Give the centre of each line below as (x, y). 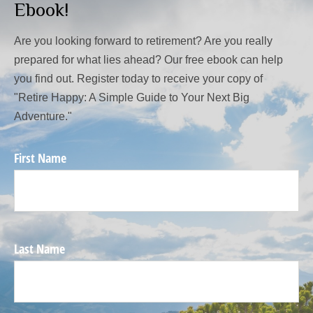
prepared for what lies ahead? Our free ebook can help (148, 60)
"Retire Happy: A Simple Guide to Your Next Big (132, 97)
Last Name (39, 249)
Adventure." (43, 116)
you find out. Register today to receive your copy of (138, 79)
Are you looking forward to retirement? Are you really (143, 41)
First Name (40, 158)
